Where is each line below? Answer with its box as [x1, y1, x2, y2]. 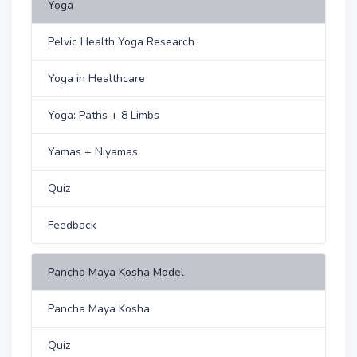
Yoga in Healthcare [48, 71, 145, 86]
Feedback [48, 218, 96, 233]
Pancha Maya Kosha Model [48, 265, 184, 280]
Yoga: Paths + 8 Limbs [48, 108, 159, 123]
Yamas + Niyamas [48, 144, 138, 159]
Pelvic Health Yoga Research [48, 34, 194, 49]
